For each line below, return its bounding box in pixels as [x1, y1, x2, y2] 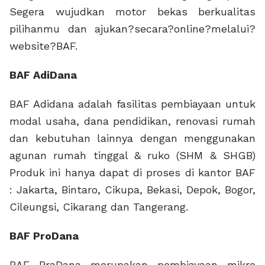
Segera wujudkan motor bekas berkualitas [9, 5, 256, 18]
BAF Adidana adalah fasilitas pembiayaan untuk [9, 98, 256, 111]
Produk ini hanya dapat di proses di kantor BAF [9, 166, 256, 179]
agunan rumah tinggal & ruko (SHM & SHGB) [9, 149, 256, 162]
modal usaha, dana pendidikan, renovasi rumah [9, 115, 256, 128]
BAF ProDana [9, 230, 79, 243]
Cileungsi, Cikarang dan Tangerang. [9, 201, 188, 214]
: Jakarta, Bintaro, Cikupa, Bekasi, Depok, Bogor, [9, 183, 256, 196]
